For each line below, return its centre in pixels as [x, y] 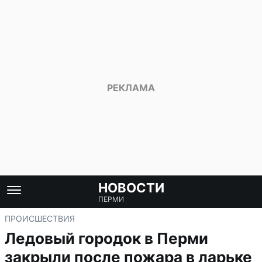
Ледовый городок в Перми [106, 238]
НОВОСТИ [131, 188]
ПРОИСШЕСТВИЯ [40, 218]
